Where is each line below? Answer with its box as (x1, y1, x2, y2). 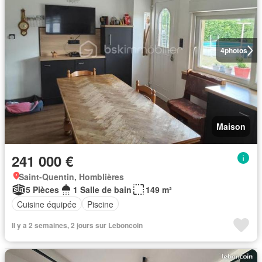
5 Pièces (26, 184, 59, 195)
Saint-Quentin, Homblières (19, 171, 124, 182)
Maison (216, 120, 246, 132)
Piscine (87, 198, 113, 210)
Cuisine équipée (17, 198, 77, 210)
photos (224, 45, 247, 56)
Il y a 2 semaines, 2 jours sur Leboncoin (12, 220, 143, 230)
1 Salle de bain (73, 184, 132, 195)
